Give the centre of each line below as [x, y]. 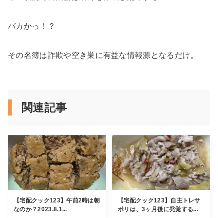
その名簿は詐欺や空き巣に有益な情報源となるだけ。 [103, 55]
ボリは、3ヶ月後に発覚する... [158, 209]
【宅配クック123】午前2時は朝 [57, 201]
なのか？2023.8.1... [40, 209]
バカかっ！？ [32, 26]
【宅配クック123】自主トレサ [159, 201]
